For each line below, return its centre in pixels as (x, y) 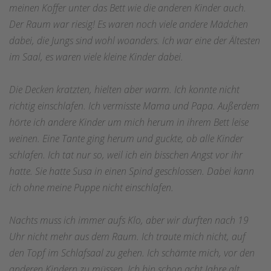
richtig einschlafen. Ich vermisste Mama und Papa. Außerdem (134, 106)
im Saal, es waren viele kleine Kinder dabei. (96, 57)
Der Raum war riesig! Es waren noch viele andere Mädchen (129, 24)
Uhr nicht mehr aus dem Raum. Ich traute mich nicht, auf (127, 236)
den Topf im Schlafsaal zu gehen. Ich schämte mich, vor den (132, 253)
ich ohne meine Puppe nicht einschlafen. (91, 187)
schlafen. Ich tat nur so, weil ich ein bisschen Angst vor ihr (126, 155)
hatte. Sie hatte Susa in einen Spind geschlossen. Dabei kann (132, 171)
